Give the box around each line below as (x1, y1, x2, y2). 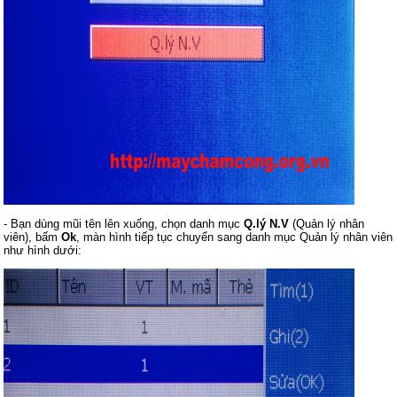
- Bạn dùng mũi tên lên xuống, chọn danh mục (4, 217, 245, 230)
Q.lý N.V (244, 217, 290, 230)
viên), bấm (4, 230, 62, 244)
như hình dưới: (4, 244, 82, 257)
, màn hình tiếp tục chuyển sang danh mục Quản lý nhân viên (76, 230, 393, 244)
